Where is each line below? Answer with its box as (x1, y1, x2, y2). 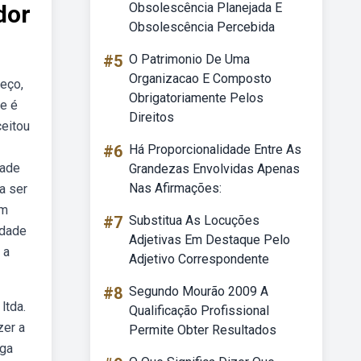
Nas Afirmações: (129, 180, 222, 196)
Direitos (129, 110, 174, 125)
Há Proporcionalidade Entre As (129, 142, 301, 157)
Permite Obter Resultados (129, 322, 276, 338)
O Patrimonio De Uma (129, 52, 250, 67)
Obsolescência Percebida (129, 19, 275, 35)
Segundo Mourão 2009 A (129, 284, 268, 299)
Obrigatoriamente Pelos (129, 90, 263, 106)
